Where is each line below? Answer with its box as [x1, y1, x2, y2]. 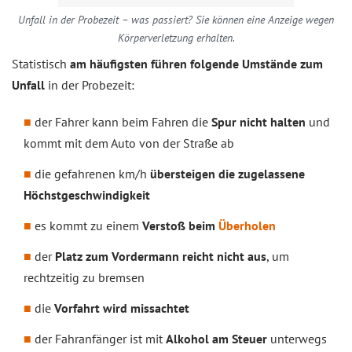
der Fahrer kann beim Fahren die [35, 114, 211, 130]
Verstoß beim [142, 218, 218, 233]
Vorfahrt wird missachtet [54, 300, 189, 316]
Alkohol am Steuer [166, 331, 267, 346]
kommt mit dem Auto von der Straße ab [24, 135, 234, 151]
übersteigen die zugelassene [150, 166, 305, 181]
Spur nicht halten [211, 114, 306, 130]
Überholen [218, 218, 276, 233]
